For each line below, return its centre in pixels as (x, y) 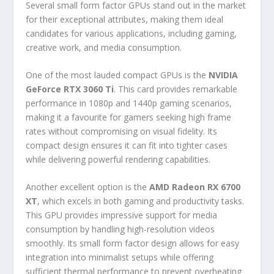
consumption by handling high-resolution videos (120, 229)
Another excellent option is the (88, 187)
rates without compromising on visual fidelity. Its (122, 131)
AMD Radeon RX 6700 (195, 187)
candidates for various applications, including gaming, (131, 33)
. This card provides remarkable (176, 89)
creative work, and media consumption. (104, 47)
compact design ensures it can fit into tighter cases (127, 145)
